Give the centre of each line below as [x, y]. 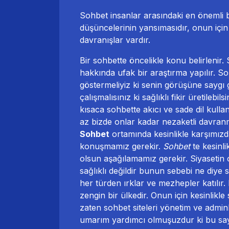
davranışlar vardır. [115, 40]
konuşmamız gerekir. [121, 146]
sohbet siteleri [131, 207]
